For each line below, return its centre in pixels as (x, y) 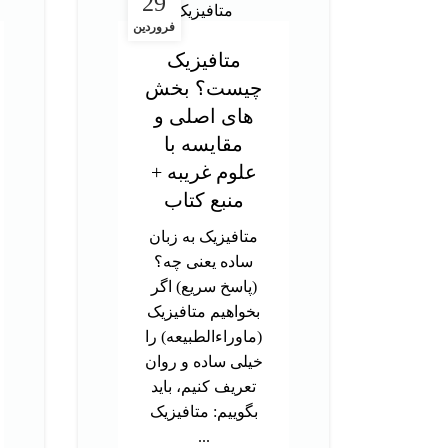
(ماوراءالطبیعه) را (203, 337)
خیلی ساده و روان (203, 362)
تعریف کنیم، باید (203, 387)
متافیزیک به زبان (203, 237)
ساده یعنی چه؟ (203, 262)
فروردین (154, 27)
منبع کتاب (203, 200)
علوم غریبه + (203, 172)
